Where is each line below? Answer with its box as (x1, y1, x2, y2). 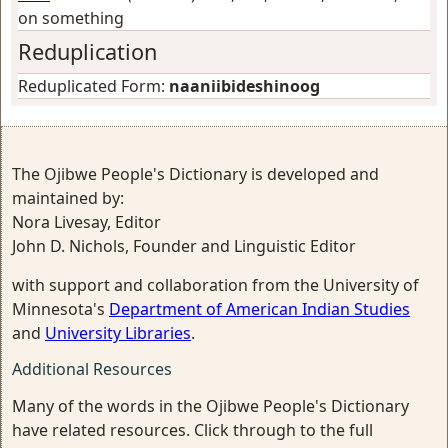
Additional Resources (12, 357, 172, 380)
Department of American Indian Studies (109, 297, 410, 320)
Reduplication (18, 36, 157, 66)
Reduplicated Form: (18, 74, 169, 97)
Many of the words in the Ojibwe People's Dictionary (12, 394, 409, 417)
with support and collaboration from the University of (12, 273, 419, 296)
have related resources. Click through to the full (12, 418, 373, 441)
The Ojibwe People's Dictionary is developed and (12, 162, 379, 185)
